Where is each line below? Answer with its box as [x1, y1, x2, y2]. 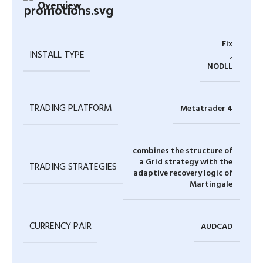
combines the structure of [133, 144, 232, 158]
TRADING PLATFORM [29, 100, 112, 116]
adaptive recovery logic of [133, 166, 232, 180]
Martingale [190, 177, 232, 191]
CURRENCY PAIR [29, 218, 92, 234]
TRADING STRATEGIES [29, 160, 117, 176]
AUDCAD [201, 220, 232, 234]
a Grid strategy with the [139, 155, 232, 169]
